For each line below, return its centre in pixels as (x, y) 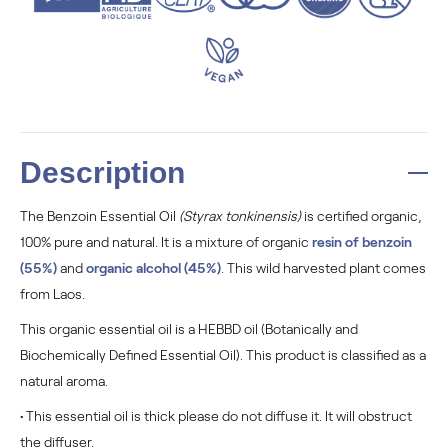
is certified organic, (361, 216)
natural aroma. (64, 381)
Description (102, 172)
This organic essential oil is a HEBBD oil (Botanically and (189, 329)
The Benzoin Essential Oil (99, 216)
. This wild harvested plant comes (323, 268)
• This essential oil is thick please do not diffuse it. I (174, 416)
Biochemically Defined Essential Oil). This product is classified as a (223, 355)
